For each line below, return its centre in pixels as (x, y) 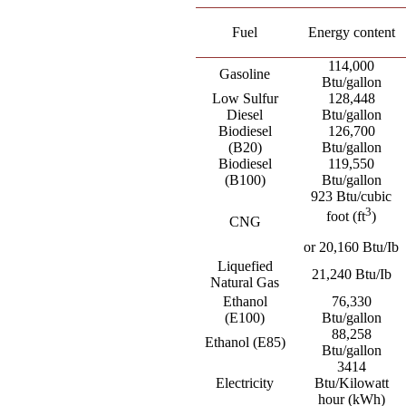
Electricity (245, 383)
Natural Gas (245, 282)
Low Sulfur (245, 98)
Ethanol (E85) (245, 342)
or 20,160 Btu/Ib (352, 247)
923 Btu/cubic (352, 196)
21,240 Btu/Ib (351, 274)
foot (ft (346, 217)
